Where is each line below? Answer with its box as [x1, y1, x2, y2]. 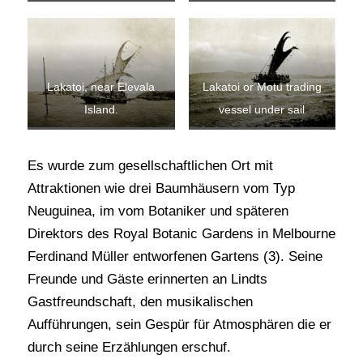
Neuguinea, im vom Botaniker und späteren [27, 203, 288, 219]
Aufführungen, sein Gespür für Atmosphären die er [27, 316, 331, 332]
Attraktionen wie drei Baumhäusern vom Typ [27, 180, 295, 196]
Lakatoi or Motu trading [202, 81, 322, 94]
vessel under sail [219, 104, 305, 117]
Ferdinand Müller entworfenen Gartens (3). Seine [27, 248, 322, 264]
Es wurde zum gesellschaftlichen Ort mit [27, 157, 273, 173]
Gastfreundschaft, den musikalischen [27, 293, 253, 310]
